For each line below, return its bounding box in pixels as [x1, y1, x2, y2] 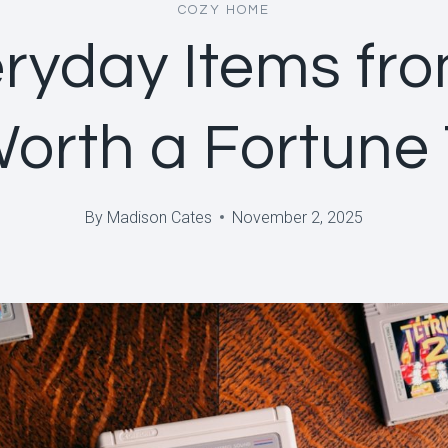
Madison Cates [106, 207, 212, 227]
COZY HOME [178, 3, 270, 18]
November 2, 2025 [231, 207, 363, 227]
